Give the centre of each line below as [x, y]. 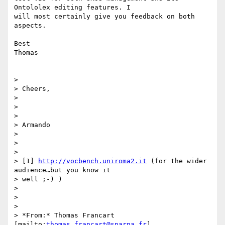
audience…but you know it [62, 170]
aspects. [30, 26]
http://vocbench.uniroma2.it [92, 161]
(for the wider [177, 161]
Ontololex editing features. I [72, 8]
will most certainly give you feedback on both [104, 17]
